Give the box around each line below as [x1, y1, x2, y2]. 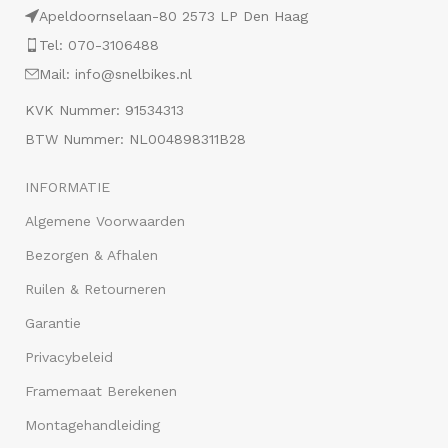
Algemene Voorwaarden [25, 213, 186, 229]
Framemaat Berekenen [25, 383, 178, 399]
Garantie [25, 315, 82, 331]
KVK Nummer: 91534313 [25, 102, 185, 118]
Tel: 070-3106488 [39, 37, 160, 53]
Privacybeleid [25, 349, 114, 365]
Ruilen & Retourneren [25, 281, 167, 297]
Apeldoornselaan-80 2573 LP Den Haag [39, 8, 309, 24]
